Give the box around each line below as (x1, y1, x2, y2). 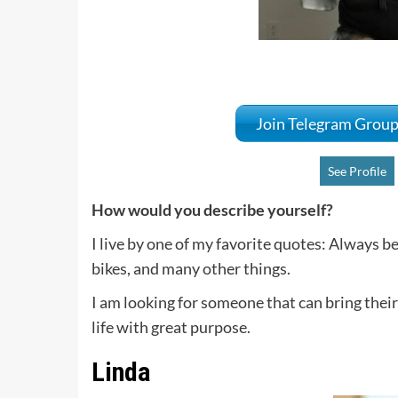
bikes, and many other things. (92, 259, 291, 279)
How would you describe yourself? (92, 200, 334, 220)
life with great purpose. (92, 317, 251, 338)
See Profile (328, 163, 387, 179)
